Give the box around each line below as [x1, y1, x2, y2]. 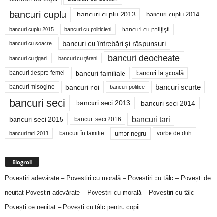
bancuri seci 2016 [74, 115, 121, 123]
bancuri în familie [59, 129, 104, 137]
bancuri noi [65, 83, 99, 91]
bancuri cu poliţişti [122, 26, 170, 33]
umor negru [115, 129, 146, 137]
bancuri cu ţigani [9, 55, 47, 62]
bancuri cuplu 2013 [77, 11, 136, 18]
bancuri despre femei [9, 69, 65, 77]
